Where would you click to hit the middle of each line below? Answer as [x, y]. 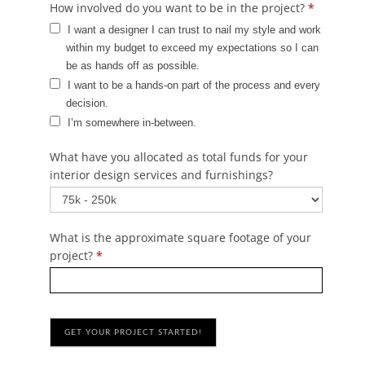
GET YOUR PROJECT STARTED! [133, 332]
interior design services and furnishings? [161, 174]
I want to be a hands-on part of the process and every [192, 85]
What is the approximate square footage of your [180, 237]
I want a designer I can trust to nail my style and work [192, 29]
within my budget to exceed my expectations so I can [192, 47]
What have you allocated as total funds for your [178, 156]
